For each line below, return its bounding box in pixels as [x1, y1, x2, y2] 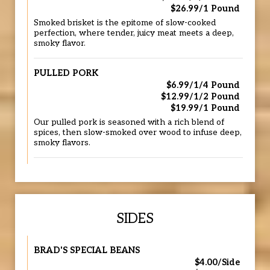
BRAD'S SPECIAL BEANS [34, 245, 140, 256]
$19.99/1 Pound [171, 103, 240, 113]
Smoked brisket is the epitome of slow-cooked [34, 18, 216, 28]
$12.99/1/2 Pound [161, 92, 240, 102]
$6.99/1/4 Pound [166, 80, 240, 90]
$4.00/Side [195, 257, 240, 268]
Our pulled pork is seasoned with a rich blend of [34, 118, 224, 127]
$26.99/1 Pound [171, 4, 240, 14]
